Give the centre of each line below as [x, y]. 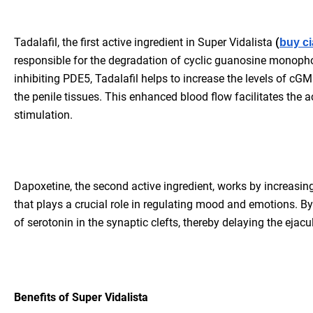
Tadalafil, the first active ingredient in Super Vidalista [145, 43]
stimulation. [43, 115]
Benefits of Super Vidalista [81, 298]
